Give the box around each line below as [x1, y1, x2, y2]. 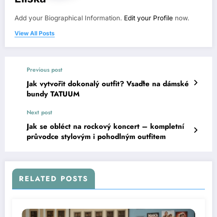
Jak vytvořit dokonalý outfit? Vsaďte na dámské [27, 78, 189, 89]
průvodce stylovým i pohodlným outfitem [27, 131, 166, 142]
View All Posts [15, 29, 55, 37]
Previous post [27, 65, 62, 74]
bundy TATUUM [27, 88, 79, 99]
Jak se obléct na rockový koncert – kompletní [27, 121, 184, 132]
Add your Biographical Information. [15, 14, 124, 22]
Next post [27, 108, 52, 117]
